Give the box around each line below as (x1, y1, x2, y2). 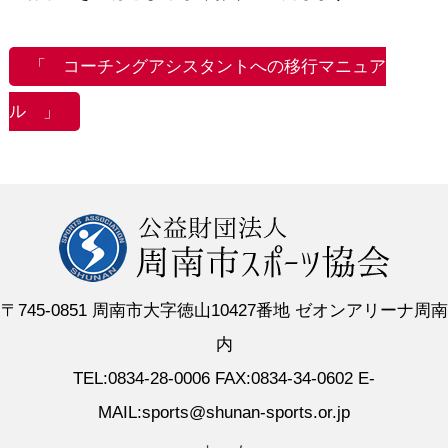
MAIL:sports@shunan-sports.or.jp (98, 403, 350, 422)
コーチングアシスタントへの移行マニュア (62, 57, 386, 76)
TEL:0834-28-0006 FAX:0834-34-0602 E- (73, 369, 375, 388)
